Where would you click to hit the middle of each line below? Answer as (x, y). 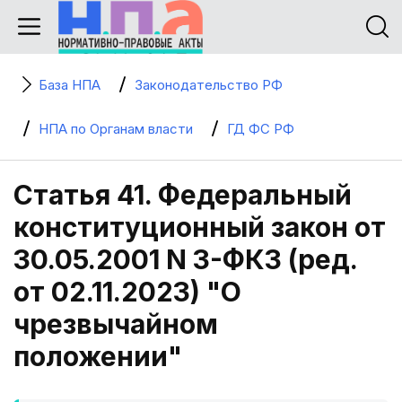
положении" (98, 356)
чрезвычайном (116, 324)
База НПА (70, 85)
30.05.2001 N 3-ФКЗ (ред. (185, 259)
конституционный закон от (200, 227)
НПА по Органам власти (116, 129)
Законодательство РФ (209, 85)
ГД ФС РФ (261, 129)
